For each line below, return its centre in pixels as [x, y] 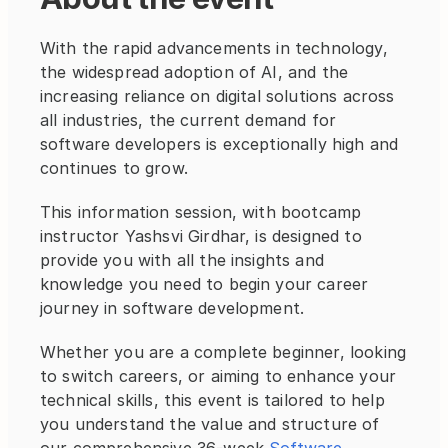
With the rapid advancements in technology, [214, 48]
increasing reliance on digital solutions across [217, 96]
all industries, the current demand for [188, 120]
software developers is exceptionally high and [219, 144]
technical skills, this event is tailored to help [212, 400]
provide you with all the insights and [182, 260]
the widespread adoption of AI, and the [194, 72]
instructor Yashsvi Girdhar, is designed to [201, 236]
